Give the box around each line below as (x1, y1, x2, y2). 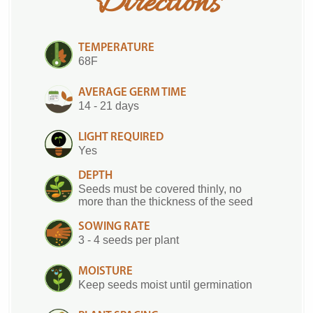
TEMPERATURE (78, 42, 154, 54)
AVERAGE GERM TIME (78, 87, 187, 99)
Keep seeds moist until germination (78, 279, 252, 291)
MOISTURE (78, 265, 133, 278)
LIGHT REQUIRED (78, 131, 163, 144)
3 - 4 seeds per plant (78, 234, 179, 247)
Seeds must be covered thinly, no (78, 183, 242, 196)
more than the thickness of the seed (78, 196, 253, 208)
